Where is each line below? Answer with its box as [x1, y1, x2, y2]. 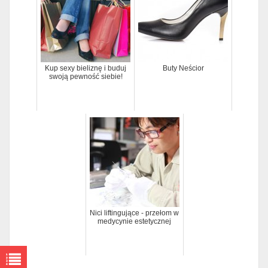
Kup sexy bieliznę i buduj [45, 64, 126, 73]
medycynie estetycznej [98, 217, 171, 226]
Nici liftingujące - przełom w [90, 209, 179, 218]
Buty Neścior [162, 64, 204, 73]
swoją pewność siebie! [48, 72, 123, 81]
